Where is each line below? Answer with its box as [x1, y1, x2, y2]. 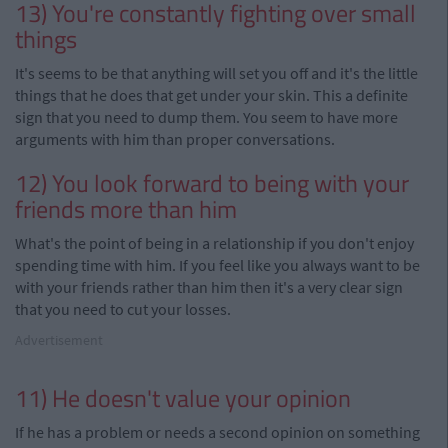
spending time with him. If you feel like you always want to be [15, 255, 420, 275]
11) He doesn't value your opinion [15, 380, 351, 416]
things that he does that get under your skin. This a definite [15, 85, 408, 105]
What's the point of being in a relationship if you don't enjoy [15, 233, 414, 253]
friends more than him [15, 191, 237, 227]
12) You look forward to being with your [15, 165, 409, 201]
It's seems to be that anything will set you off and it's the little [15, 63, 418, 83]
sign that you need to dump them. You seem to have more [15, 107, 398, 127]
